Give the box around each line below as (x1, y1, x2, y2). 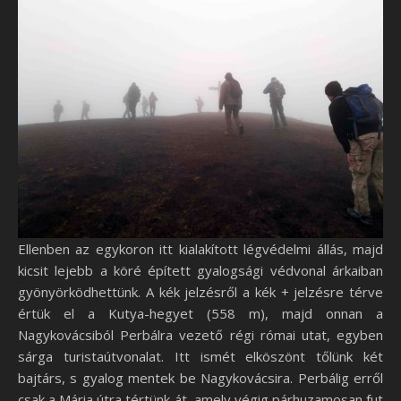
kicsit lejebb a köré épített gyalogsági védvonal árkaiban (18, 261, 383, 280)
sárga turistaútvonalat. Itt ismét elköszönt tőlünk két (18, 347, 383, 366)
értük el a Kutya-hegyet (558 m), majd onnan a (18, 304, 383, 323)
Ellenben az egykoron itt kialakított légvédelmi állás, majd (18, 240, 383, 259)
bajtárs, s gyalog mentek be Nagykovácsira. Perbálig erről (18, 369, 383, 388)
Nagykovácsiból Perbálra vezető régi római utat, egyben (18, 326, 383, 345)
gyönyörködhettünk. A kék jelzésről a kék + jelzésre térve (18, 283, 383, 302)
